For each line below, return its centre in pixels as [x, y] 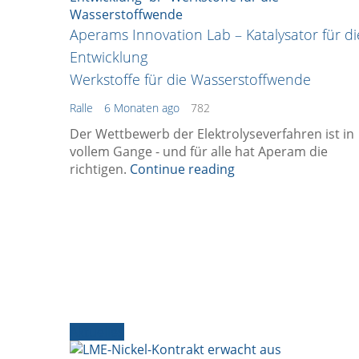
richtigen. [100, 169]
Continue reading [182, 169]
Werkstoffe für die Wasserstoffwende [192, 79]
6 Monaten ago [142, 107]
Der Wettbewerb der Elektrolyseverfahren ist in [212, 133]
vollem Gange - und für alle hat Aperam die [199, 151]
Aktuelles [97, 331]
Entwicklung [109, 56]
